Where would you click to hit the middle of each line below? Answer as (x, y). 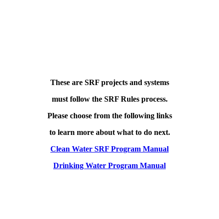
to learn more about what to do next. (109, 132)
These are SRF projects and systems (109, 82)
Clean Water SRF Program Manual (109, 149)
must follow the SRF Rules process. (109, 99)
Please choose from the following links (109, 115)
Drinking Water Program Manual (109, 165)
